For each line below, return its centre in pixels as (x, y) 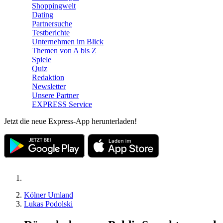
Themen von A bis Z (64, 51)
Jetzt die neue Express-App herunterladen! (70, 121)
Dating (43, 15)
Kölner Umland (49, 195)
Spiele (42, 59)
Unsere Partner (55, 95)
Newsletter (49, 86)
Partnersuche (52, 24)
